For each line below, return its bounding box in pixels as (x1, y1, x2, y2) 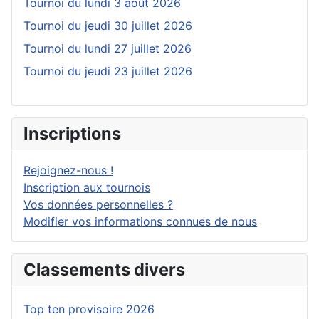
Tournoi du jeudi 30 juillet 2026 (23, 19, 192, 33)
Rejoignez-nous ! (23, 163, 113, 178)
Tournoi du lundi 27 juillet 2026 (23, 41, 192, 56)
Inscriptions (23, 123, 121, 145)
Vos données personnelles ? (23, 197, 173, 212)
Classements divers (23, 259, 185, 281)
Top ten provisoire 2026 (23, 302, 155, 317)
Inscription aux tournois (23, 180, 150, 195)
